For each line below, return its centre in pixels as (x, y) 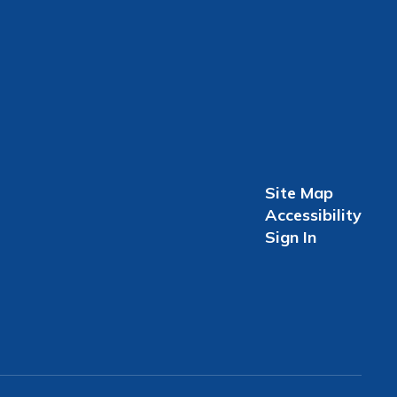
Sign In (290, 237)
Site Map (299, 192)
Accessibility (313, 214)
